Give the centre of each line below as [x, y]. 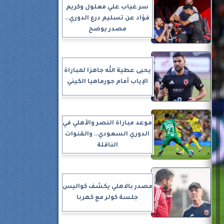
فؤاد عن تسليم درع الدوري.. [107, 18]
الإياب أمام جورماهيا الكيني [107, 82]
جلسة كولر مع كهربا [107, 198]
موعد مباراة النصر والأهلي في [107, 123]
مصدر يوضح [107, 29]
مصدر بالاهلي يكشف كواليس [107, 187]
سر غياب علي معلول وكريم [107, 7]
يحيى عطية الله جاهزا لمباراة [107, 71]
